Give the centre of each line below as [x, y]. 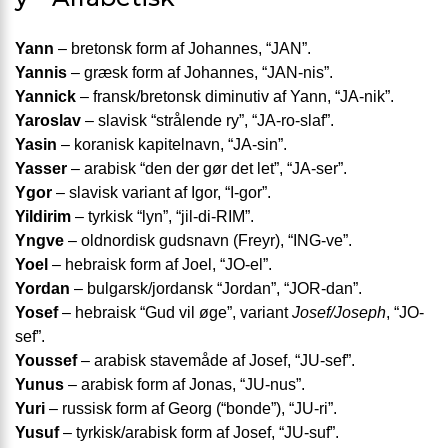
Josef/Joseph [339, 313]
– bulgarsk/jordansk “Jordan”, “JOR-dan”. [216, 289]
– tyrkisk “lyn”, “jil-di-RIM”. [162, 217]
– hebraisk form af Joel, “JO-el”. [160, 265]
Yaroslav [48, 121]
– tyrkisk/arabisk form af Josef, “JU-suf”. [199, 433]
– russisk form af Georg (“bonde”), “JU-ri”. [191, 409]
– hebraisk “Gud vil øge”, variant [175, 313]
